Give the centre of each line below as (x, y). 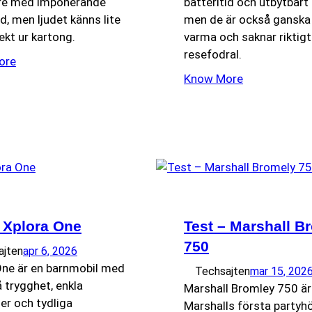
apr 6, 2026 (50, 251)
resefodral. (213, 54)
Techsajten (223, 272)
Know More (213, 79)
